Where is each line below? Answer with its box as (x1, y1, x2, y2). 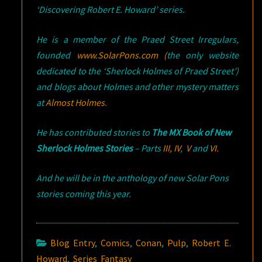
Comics (101, 237, 130, 249)
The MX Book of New (151, 126, 232, 138)
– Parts (133, 142, 163, 154)
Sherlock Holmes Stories (36, 142, 133, 154)
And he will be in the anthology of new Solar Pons (36, 172, 229, 184)
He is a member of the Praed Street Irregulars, (36, 33, 239, 45)
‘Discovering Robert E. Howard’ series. (36, 4, 185, 15)
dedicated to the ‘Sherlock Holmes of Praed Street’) (36, 65, 239, 77)
